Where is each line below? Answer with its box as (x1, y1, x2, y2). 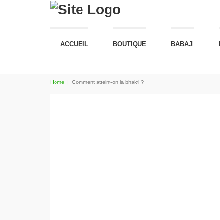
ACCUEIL (60, 40, 88, 48)
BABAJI (171, 40, 194, 48)
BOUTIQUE (113, 40, 146, 48)
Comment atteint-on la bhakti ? (72, 79, 144, 85)
